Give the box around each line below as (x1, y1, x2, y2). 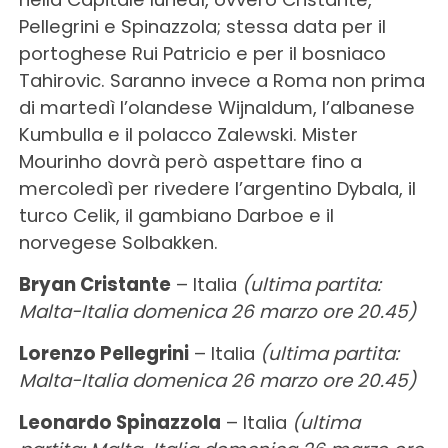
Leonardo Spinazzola (18, 409, 221, 435)
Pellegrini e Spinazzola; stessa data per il (18, 13, 386, 39)
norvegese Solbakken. (18, 229, 218, 255)
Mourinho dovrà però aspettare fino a (18, 148, 362, 174)
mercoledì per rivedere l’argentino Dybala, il (18, 175, 416, 201)
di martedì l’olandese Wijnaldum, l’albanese (18, 94, 415, 120)
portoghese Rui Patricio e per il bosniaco (18, 40, 386, 66)
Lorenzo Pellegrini (18, 340, 189, 366)
